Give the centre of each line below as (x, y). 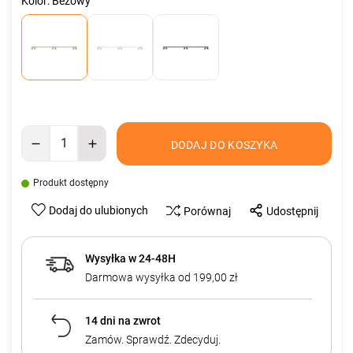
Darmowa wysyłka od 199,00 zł (161, 277)
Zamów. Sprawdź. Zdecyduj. (152, 339)
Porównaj (207, 211)
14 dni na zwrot (123, 320)
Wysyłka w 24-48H (130, 258)
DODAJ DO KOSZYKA (224, 145)
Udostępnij (292, 211)
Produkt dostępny (71, 182)
